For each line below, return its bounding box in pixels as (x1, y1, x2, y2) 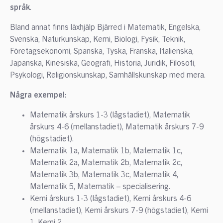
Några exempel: (9, 91, 67, 100)
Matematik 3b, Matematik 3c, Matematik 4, (29, 171, 178, 179)
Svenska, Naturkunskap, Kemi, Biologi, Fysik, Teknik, (9, 35, 185, 44)
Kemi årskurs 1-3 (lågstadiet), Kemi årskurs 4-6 (29, 195, 191, 203)
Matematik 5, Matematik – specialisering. (29, 183, 171, 191)
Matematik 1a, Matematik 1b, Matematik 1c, (29, 147, 182, 155)
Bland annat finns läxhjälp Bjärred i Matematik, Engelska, (9, 23, 201, 32)
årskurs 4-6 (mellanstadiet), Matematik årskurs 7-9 (29, 123, 204, 131)
